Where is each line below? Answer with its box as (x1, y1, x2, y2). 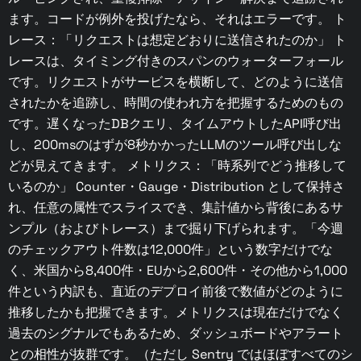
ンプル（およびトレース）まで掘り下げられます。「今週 (8, 220, 343, 237)
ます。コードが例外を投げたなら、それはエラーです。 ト (8, 10, 346, 27)
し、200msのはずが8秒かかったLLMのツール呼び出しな (8, 136, 342, 153)
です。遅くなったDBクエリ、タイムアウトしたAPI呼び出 (8, 115, 342, 132)
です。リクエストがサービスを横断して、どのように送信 (8, 73, 343, 90)
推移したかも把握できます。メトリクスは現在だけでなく (8, 304, 343, 321)
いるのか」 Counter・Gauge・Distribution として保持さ (8, 178, 345, 195)
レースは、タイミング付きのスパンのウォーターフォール (8, 52, 343, 69)
